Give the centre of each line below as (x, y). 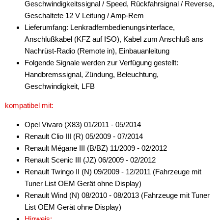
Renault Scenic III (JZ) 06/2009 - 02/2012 (90, 160)
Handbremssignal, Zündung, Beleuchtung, (92, 74)
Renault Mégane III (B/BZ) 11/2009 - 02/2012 (96, 148)
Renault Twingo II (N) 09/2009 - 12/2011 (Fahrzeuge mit (113, 172)
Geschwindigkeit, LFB (60, 86)
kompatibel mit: (29, 105)
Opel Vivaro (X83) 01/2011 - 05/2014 (83, 124)
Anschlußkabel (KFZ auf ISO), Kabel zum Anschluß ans (114, 39)
